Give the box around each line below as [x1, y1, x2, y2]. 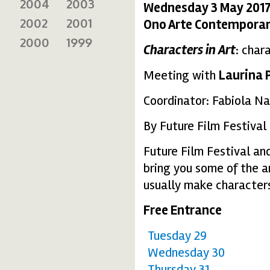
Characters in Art [143, 42, 236, 58]
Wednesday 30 [148, 244, 225, 260]
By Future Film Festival [143, 118, 266, 134]
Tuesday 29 [148, 227, 207, 243]
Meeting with [143, 67, 219, 83]
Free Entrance [143, 202, 222, 218]
